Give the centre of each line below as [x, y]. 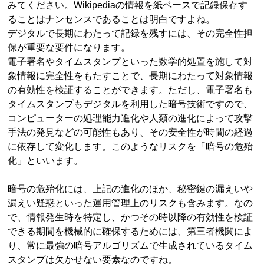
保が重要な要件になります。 [69, 48]
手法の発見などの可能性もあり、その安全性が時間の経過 [131, 133]
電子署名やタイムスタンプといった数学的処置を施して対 [131, 62]
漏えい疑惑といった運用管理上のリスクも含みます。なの [131, 203]
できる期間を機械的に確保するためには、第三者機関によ [131, 232]
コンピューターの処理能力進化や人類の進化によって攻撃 [131, 118]
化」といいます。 [46, 161]
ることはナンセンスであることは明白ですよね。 [112, 19]
